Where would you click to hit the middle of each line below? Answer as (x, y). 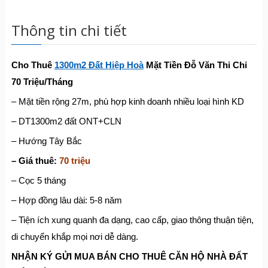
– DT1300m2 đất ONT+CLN (66, 121)
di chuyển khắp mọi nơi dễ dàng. (74, 237)
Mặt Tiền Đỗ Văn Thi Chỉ (195, 65)
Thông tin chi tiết (69, 30)
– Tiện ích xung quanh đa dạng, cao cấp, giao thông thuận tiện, (132, 220)
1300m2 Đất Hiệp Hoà (99, 65)
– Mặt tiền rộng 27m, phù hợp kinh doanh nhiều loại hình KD (127, 101)
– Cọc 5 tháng (38, 180)
